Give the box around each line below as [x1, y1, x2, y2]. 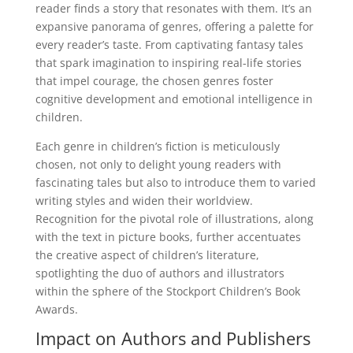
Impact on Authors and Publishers [35, 325, 310, 350]
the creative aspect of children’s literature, [35, 247, 259, 262]
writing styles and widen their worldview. [35, 192, 253, 208]
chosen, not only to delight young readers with [35, 156, 281, 172]
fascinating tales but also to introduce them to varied [35, 174, 316, 190]
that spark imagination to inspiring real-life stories [35, 54, 302, 70]
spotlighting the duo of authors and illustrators [35, 265, 284, 281]
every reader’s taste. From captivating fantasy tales [35, 36, 303, 52]
